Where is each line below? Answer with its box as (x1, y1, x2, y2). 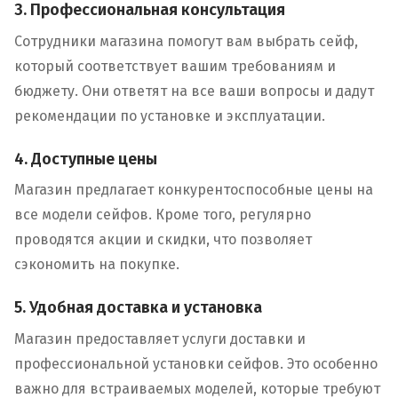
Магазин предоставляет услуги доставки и (14, 330, 306, 347)
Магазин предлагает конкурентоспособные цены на (14, 181, 373, 199)
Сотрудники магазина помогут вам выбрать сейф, (14, 32, 358, 50)
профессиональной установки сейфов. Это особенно (14, 354, 378, 372)
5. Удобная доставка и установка (14, 297, 262, 317)
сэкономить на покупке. (14, 256, 179, 274)
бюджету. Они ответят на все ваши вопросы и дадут (14, 82, 374, 99)
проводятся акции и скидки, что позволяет (14, 231, 312, 249)
